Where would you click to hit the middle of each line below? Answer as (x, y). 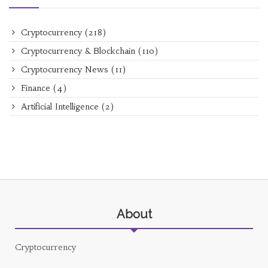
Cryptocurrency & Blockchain (78, 51)
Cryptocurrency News (65, 70)
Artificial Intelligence (60, 107)
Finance (36, 88)
